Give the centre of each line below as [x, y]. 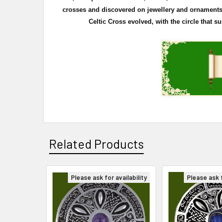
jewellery [161, 9]
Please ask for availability [109, 177]
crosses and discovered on [105, 9]
